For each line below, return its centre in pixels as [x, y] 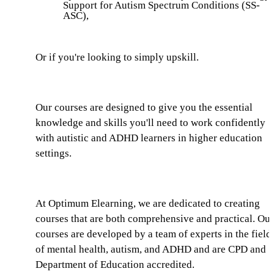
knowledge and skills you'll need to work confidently [150, 122]
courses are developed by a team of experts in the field [154, 234]
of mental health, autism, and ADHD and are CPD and [151, 249]
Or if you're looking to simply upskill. [117, 57]
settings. [54, 153]
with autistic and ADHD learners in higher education [149, 138]
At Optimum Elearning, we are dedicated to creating [148, 203]
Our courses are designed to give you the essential [144, 107]
